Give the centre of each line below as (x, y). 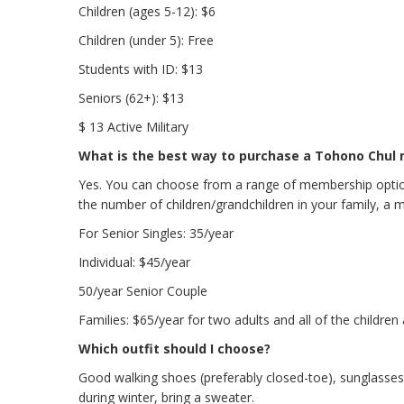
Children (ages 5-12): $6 (147, 11)
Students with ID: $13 (141, 69)
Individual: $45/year (134, 262)
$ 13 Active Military (133, 127)
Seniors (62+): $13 (131, 98)
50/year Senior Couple (143, 291)
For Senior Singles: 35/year (156, 233)
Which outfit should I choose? (174, 349)
